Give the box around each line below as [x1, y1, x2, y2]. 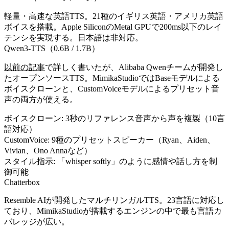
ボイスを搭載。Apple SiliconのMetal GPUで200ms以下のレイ [4, 22, 222, 31]
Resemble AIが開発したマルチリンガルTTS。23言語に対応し [4, 195, 224, 204]
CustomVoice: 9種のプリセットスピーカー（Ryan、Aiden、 [4, 135, 215, 144]
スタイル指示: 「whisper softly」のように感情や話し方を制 [4, 156, 217, 166]
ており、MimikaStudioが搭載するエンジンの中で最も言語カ [4, 206, 222, 215]
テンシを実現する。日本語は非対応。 [4, 33, 143, 42]
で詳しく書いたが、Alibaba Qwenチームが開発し [45, 62, 223, 72]
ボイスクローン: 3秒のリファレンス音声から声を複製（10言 [4, 113, 225, 123]
